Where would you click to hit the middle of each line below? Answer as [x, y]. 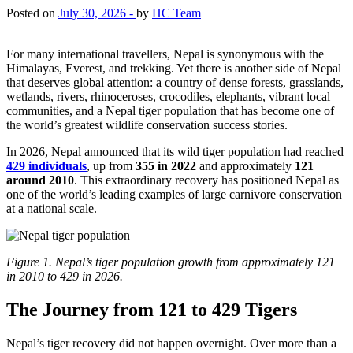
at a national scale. [52, 208]
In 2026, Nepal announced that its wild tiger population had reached [175, 151]
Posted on [32, 13]
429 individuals [46, 165]
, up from [111, 165]
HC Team [176, 13]
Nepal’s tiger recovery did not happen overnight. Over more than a [171, 343]
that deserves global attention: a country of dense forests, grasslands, [175, 82]
